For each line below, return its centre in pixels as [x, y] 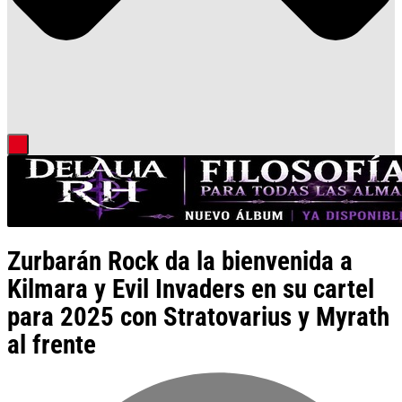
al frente [52, 345]
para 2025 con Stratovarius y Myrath [198, 317]
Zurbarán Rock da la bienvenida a [180, 262]
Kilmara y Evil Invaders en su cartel [191, 289]
